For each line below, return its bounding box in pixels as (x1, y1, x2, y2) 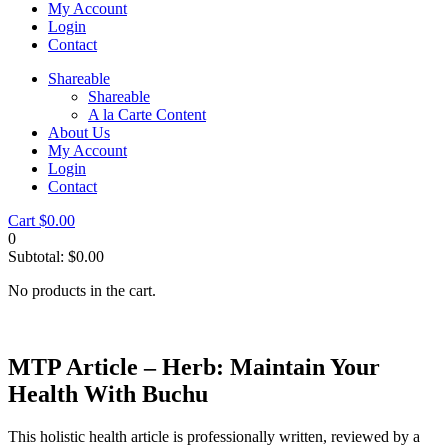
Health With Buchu (8, 380, 208, 407)
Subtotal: (8, 248, 68, 265)
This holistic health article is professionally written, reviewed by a (8, 427, 420, 445)
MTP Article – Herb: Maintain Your (8, 353, 380, 380)
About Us (48, 124, 110, 141)
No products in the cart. (8, 282, 156, 299)
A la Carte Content (88, 106, 206, 123)
